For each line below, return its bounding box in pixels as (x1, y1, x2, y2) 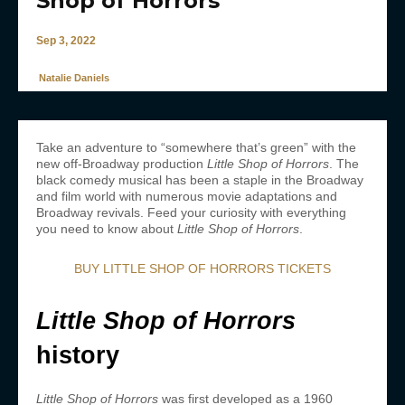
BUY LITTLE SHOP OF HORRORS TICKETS (74, 261, 331, 277)
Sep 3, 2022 (36, 33, 96, 47)
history (36, 342, 134, 370)
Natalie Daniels (39, 72, 109, 84)
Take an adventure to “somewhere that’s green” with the (36, 140, 356, 155)
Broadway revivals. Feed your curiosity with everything (36, 205, 346, 221)
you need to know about (36, 221, 177, 237)
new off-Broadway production (36, 156, 207, 172)
